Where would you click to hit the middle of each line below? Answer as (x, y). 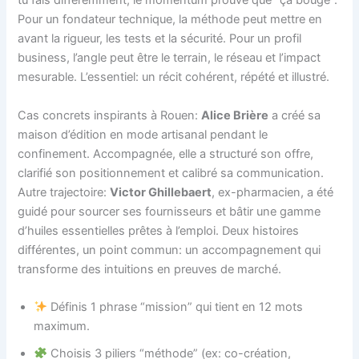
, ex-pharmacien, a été (273, 192)
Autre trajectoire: (64, 192)
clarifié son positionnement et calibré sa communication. (171, 173)
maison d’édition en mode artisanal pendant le (143, 134)
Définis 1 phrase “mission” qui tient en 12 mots (175, 307)
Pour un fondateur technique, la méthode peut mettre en (170, 20)
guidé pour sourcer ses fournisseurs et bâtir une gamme (169, 211)
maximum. (62, 326)
